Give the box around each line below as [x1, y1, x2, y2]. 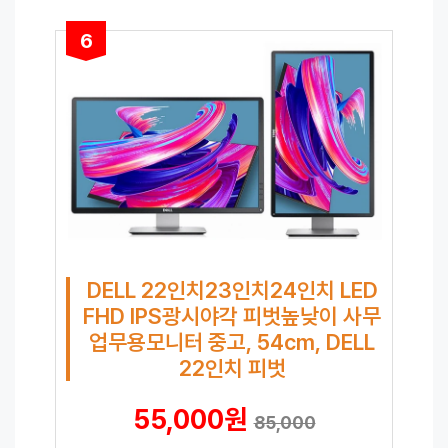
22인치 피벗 [178, 355, 286, 382]
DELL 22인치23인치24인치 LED [86, 277, 378, 304]
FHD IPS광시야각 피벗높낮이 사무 [83, 303, 381, 330]
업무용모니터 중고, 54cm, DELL [89, 329, 375, 356]
